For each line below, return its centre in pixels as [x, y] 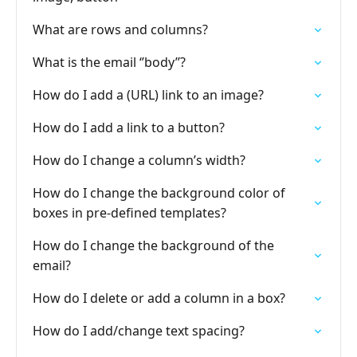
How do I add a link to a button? [129, 127]
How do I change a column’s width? [139, 160]
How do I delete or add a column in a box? [159, 298]
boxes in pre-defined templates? [129, 213]
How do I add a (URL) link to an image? [148, 95]
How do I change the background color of [159, 193]
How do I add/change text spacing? [139, 331]
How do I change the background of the [153, 245]
